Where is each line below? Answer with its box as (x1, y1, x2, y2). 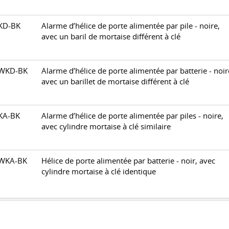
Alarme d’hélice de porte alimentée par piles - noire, (41, 111, 223, 121)
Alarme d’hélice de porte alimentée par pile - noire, (41, 21, 220, 31)
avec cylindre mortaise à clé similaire (41, 122, 171, 131)
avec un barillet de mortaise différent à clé (41, 77, 189, 86)
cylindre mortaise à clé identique (41, 167, 156, 176)
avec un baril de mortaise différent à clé (41, 32, 180, 41)
